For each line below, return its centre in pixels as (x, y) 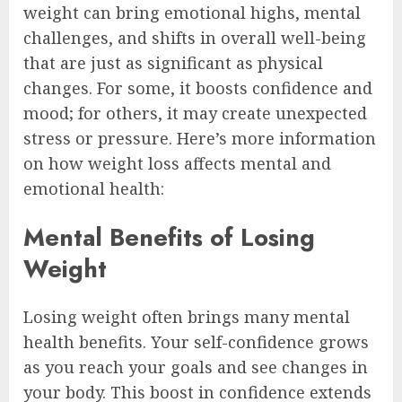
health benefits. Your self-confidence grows (196, 342)
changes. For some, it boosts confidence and (198, 88)
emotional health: (94, 189)
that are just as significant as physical (173, 63)
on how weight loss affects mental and (177, 164)
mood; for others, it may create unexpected (195, 114)
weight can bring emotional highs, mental (192, 13)
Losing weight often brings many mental (187, 317)
